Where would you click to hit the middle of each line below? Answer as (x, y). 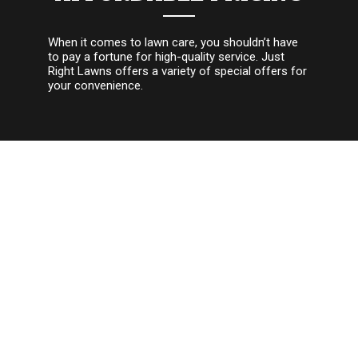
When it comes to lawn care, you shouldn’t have (173, 43)
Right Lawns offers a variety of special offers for (177, 72)
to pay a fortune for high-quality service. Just (166, 57)
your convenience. (95, 86)
